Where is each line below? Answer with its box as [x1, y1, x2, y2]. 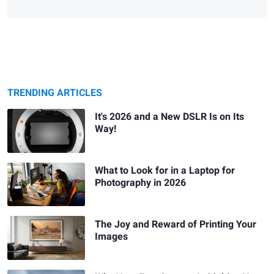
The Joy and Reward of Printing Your [95, 217, 257, 232]
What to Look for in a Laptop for [95, 163, 235, 178]
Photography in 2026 [95, 175, 187, 190]
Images [95, 229, 128, 244]
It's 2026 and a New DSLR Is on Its [95, 109, 245, 125]
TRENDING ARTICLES [7, 86, 102, 101]
